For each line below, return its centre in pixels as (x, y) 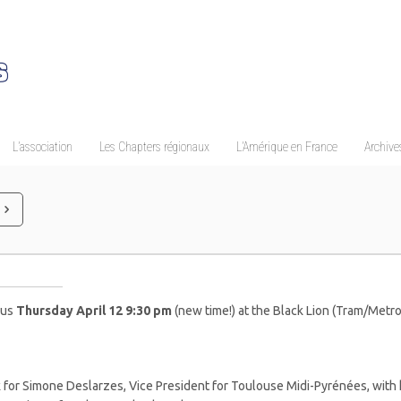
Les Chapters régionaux (154, 147)
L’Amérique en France (287, 147)
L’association (43, 147)
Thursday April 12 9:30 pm (94, 311)
